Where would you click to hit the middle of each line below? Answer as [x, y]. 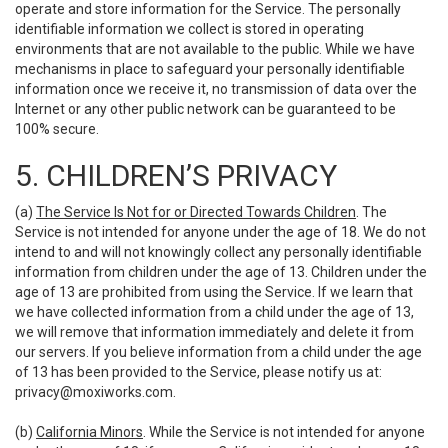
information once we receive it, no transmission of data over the [216, 89]
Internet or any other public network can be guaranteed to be [205, 109]
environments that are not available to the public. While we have [215, 49]
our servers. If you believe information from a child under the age [218, 352]
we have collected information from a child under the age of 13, [214, 312]
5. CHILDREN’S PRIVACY [176, 175]
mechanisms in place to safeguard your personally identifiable [210, 69]
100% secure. [57, 129]
